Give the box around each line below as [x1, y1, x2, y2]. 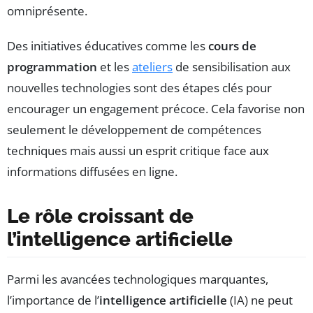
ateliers [132, 58, 173, 75]
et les [97, 58, 132, 75]
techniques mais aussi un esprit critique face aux [7, 142, 269, 159]
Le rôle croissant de [7, 204, 194, 228]
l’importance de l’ [7, 291, 99, 308]
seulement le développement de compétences [7, 121, 261, 138]
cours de [208, 37, 256, 54]
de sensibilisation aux [173, 58, 291, 75]
